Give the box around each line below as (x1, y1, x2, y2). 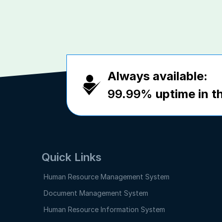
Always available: (108, 69, 208, 83)
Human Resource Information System (44, 205, 165, 214)
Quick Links (42, 151, 102, 164)
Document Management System (44, 189, 148, 197)
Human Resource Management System (44, 172, 169, 181)
